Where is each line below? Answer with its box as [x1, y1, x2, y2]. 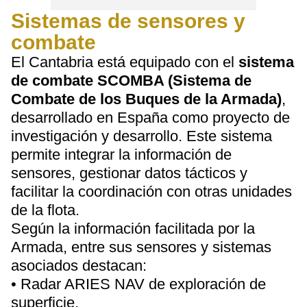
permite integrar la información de [11, 146, 232, 163]
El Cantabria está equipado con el [11, 53, 238, 71]
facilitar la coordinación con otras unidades [11, 183, 292, 200]
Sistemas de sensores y [11, 10, 245, 32]
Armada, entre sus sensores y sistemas [11, 238, 271, 256]
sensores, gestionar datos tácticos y [11, 164, 247, 182]
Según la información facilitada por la [11, 220, 255, 237]
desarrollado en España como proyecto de [11, 109, 290, 126]
